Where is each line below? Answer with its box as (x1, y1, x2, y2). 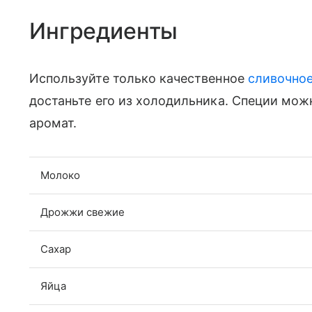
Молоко (40, 168, 80, 182)
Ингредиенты (29, 17, 178, 45)
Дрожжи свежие (40, 205, 125, 219)
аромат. (29, 115, 77, 130)
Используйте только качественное (29, 70, 248, 86)
